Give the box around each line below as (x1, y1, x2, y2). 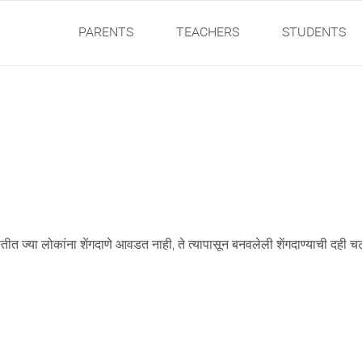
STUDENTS (282, 24, 347, 40)
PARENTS (78, 24, 134, 40)
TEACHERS (176, 24, 240, 40)
